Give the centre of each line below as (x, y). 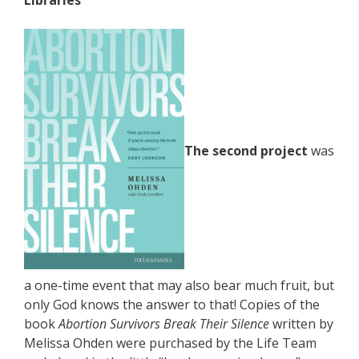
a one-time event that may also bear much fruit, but (179, 285)
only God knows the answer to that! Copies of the (172, 305)
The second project (248, 151)
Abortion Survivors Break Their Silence (164, 324)
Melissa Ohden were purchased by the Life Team (170, 343)
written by (301, 324)
